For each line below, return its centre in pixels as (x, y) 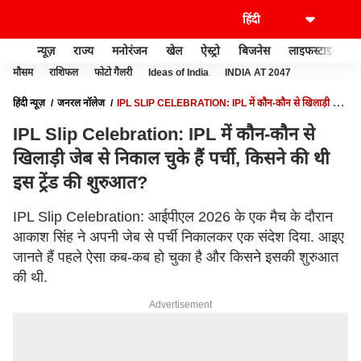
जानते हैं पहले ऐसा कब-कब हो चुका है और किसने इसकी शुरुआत (176, 257)
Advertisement (180, 305)
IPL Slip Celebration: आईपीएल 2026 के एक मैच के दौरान (173, 217)
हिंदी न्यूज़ (29, 103)
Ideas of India (178, 73)
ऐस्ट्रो (210, 50)
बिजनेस (254, 50)
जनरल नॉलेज (81, 103)
